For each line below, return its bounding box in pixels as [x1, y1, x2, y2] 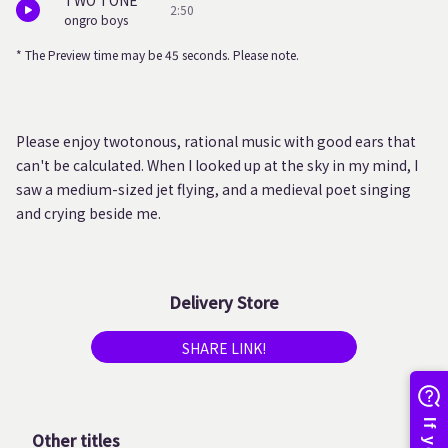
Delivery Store [169, 290, 279, 314]
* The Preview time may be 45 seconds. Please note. [16, 46, 299, 64]
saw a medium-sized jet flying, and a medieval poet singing [16, 179, 411, 199]
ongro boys [64, 11, 128, 29]
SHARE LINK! [182, 338, 266, 358]
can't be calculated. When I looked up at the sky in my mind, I [16, 155, 418, 175]
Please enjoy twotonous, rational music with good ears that [16, 131, 416, 151]
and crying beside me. [16, 203, 161, 223]
